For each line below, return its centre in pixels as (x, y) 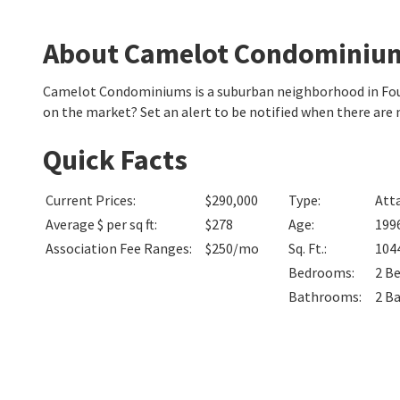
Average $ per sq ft (100, 224)
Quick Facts (115, 160)
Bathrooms (324, 296)
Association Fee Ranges (117, 248)
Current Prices (89, 200)
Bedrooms (320, 272)
